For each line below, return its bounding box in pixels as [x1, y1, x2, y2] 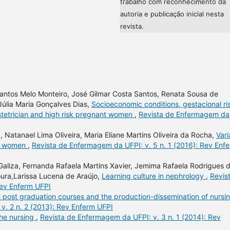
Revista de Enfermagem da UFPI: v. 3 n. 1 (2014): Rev [40, 212, 221, 221]
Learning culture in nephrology [102, 171, 206, 180]
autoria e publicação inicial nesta [120, 9, 224, 18]
